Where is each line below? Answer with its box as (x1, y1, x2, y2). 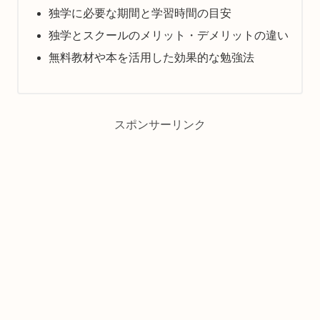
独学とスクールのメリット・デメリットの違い (48, 29, 289, 41)
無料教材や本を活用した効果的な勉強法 (48, 51, 254, 64)
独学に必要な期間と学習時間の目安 (48, 6, 231, 19)
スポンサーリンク (114, 119, 206, 131)
